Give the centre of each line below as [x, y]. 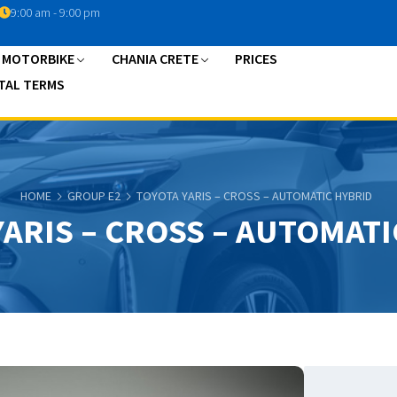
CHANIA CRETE [155, 58]
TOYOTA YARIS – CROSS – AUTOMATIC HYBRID [254, 196]
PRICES [257, 58]
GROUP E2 [94, 196]
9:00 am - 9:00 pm [55, 12]
